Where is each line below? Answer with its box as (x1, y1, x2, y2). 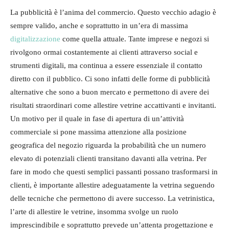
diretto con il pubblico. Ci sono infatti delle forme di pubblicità (10, 74, 210, 83)
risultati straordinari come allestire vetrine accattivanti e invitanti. (10, 101, 216, 109)
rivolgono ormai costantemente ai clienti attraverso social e (10, 48, 198, 56)
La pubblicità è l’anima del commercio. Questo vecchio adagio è (10, 8, 216, 16)
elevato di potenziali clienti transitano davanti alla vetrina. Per (10, 154, 207, 163)
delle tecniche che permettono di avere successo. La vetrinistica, (10, 194, 215, 202)
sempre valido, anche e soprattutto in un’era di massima (10, 21, 188, 30)
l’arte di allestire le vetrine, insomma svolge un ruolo (10, 207, 178, 216)
